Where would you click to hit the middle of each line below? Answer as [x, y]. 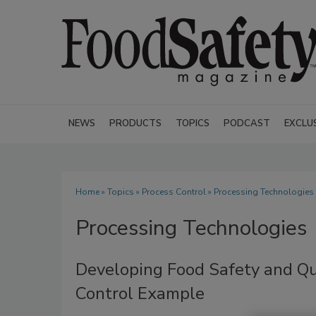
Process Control [174, 192]
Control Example [140, 293]
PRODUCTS [135, 123]
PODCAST [247, 123]
